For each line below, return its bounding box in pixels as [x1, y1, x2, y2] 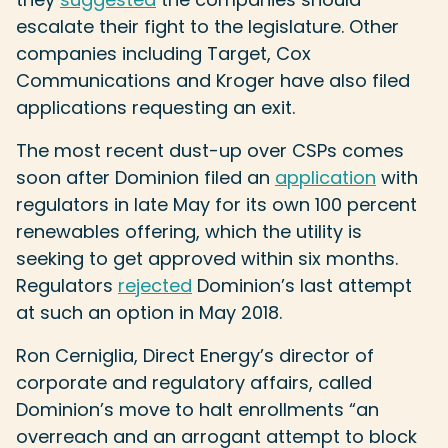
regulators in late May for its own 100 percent [16, 192, 417, 217]
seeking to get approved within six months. [16, 246, 398, 271]
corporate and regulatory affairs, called [16, 370, 372, 395]
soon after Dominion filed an [16, 165, 275, 190]
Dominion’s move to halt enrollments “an [16, 397, 379, 422]
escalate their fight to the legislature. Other [16, 14, 399, 39]
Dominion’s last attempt [192, 273, 412, 298]
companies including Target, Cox [16, 41, 311, 66]
